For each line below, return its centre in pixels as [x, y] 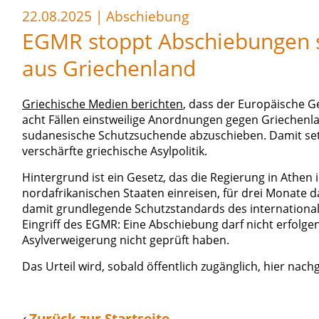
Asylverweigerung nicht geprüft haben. [126, 240]
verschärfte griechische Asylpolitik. [115, 151]
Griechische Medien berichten [103, 104]
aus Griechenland [109, 68]
